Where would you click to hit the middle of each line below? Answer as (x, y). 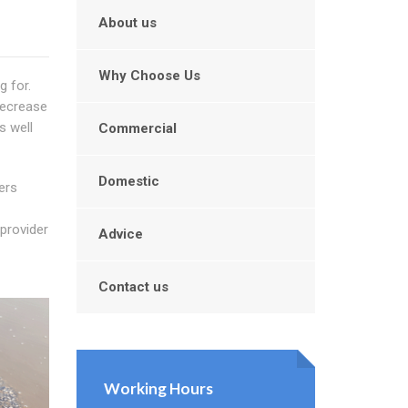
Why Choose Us (149, 76)
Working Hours (158, 388)
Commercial (137, 128)
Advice (120, 234)
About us (127, 23)
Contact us (133, 287)
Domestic (128, 181)
